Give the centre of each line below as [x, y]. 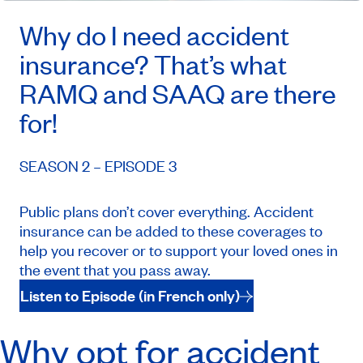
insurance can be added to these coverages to [171, 231]
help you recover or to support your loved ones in [179, 250]
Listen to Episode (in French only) [130, 295]
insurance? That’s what [153, 64]
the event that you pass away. [115, 270]
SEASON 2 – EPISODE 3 [98, 166]
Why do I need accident [154, 35]
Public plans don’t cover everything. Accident [167, 211]
